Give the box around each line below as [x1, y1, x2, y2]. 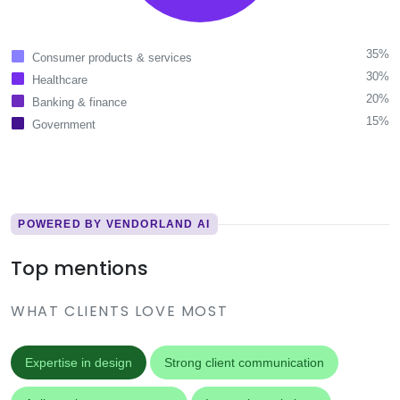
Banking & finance [32, 96, 127, 110]
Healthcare [32, 73, 87, 87]
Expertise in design [25, 355, 132, 371]
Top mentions [11, 254, 148, 283]
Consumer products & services [32, 51, 192, 65]
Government [32, 118, 96, 132]
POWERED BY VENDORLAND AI [18, 218, 211, 231]
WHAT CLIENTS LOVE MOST [11, 301, 229, 322]
